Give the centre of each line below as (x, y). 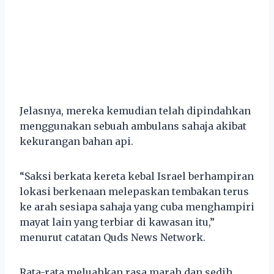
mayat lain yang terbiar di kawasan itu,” (117, 222)
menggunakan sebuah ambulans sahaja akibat (133, 126)
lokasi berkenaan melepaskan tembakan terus (134, 191)
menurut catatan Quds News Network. (113, 237)
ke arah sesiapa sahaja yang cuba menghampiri (137, 206)
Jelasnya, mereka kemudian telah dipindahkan (135, 110)
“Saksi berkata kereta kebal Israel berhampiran (137, 176)
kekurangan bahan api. (76, 141)
